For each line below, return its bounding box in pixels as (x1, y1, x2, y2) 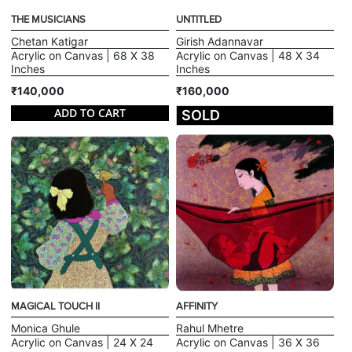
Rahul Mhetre (176, 321, 244, 335)
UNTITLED (176, 13, 222, 26)
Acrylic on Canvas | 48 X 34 (176, 48, 320, 62)
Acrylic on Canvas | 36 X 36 (176, 335, 320, 350)
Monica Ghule (11, 321, 81, 335)
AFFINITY (176, 300, 218, 313)
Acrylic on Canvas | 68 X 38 (11, 48, 156, 62)
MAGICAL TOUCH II (11, 300, 101, 313)
